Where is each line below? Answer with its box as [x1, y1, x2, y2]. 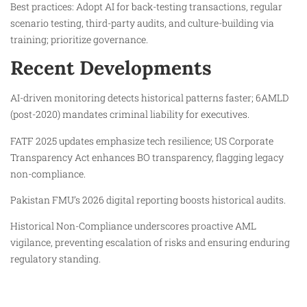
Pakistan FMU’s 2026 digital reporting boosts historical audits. [10, 193, 286, 207]
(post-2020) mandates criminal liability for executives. [10, 108, 249, 121]
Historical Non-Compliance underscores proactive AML [10, 219, 256, 233]
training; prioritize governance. [10, 32, 148, 46]
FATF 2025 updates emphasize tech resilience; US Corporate [10, 134, 273, 147]
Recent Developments [10, 56, 212, 81]
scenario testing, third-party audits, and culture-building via [10, 16, 274, 29]
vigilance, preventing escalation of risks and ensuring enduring [10, 236, 290, 249]
